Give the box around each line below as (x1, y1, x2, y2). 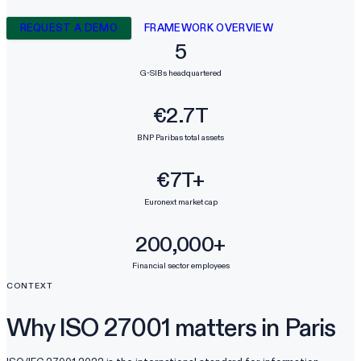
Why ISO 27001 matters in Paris (6, 312, 335, 343)
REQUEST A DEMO (19, 21, 118, 35)
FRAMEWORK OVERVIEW (144, 21, 274, 35)
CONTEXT (6, 280, 54, 292)
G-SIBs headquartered (139, 68, 222, 79)
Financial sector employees (131, 260, 230, 272)
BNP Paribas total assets (137, 131, 224, 143)
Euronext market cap (143, 196, 218, 207)
